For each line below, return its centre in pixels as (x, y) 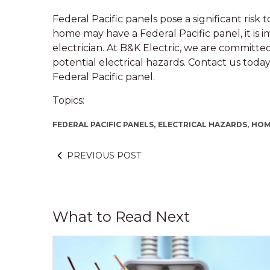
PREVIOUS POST (104, 155)
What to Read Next (121, 217)
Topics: (68, 100)
